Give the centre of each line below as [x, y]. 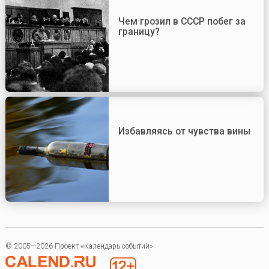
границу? [139, 31]
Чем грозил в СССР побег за [182, 21]
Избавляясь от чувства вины [184, 131]
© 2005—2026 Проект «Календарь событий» [79, 246]
